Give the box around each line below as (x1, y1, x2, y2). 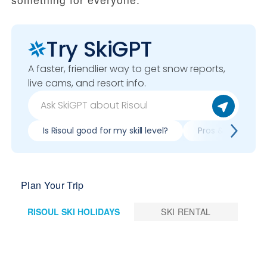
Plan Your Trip (21, 178, 84, 193)
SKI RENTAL (161, 206, 211, 218)
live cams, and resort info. (28, 76, 146, 91)
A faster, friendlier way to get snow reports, (28, 62, 225, 76)
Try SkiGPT (46, 34, 152, 65)
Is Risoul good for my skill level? (43, 125, 169, 137)
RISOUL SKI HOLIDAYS (61, 206, 120, 218)
